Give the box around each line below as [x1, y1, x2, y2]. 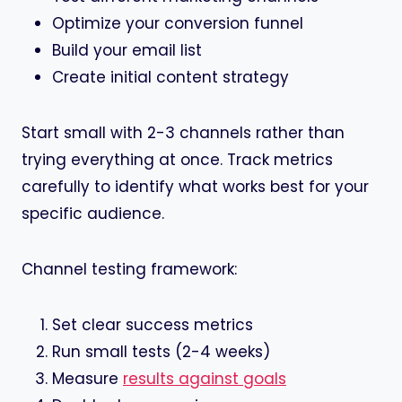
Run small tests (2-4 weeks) [52, 341, 270, 363]
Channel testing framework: [22, 258, 237, 281]
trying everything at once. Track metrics [22, 149, 333, 171]
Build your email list [52, 39, 202, 62]
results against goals [123, 368, 286, 390]
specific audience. [22, 203, 164, 225]
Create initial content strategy [52, 66, 289, 89]
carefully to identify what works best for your [22, 176, 369, 198]
